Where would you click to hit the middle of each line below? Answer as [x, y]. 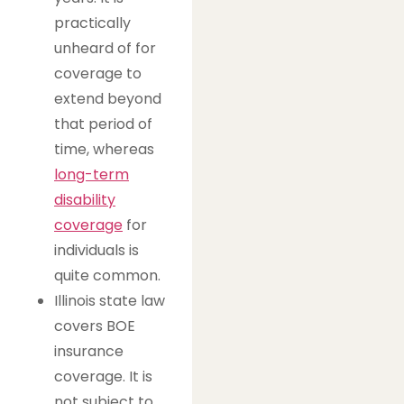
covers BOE [95, 326]
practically [92, 23]
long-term [92, 174]
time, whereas [104, 149]
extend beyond [108, 98]
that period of [103, 124]
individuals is [96, 250]
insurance [89, 351]
